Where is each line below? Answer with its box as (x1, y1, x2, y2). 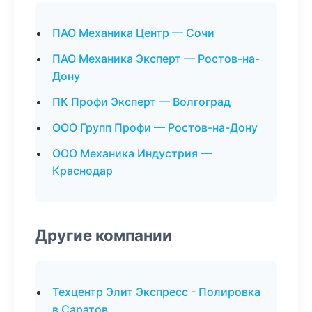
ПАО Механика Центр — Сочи (52, 26, 214, 40)
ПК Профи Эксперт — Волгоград (52, 95, 231, 109)
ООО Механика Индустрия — (52, 146, 212, 160)
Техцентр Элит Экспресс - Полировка (52, 285, 260, 299)
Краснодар (52, 164, 113, 178)
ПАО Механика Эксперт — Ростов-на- (52, 52, 260, 65)
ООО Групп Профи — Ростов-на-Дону (52, 120, 258, 134)
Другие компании (35, 226, 172, 244)
